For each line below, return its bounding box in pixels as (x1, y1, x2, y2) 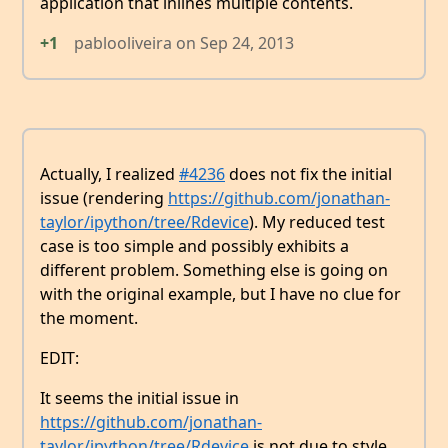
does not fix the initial (225, 162, 392, 185)
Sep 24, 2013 (200, 31, 294, 54)
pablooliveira (74, 31, 172, 54)
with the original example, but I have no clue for (40, 282, 401, 305)
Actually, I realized (40, 162, 179, 185)
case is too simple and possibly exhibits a (40, 234, 349, 257)
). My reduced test (249, 210, 385, 233)
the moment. (40, 306, 138, 329)
